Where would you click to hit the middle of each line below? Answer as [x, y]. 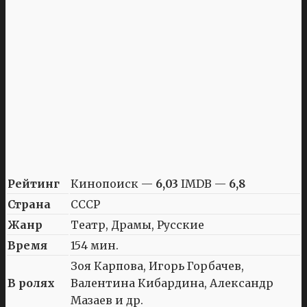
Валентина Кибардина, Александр [172, 283]
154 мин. [95, 245]
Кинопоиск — [113, 183]
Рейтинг [34, 183]
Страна [29, 204]
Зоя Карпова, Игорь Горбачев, [157, 266]
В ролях [31, 283]
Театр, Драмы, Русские [137, 224]
